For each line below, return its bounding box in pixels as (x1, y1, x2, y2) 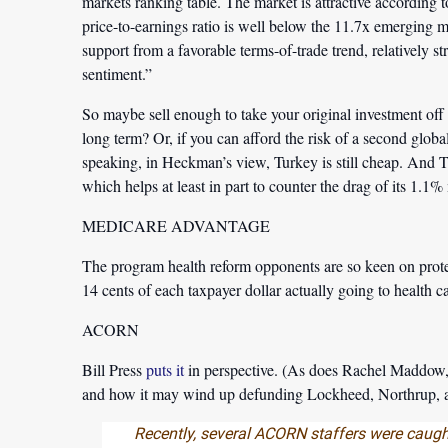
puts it (146, 359, 184, 380)
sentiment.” (82, 63, 152, 84)
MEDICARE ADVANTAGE (82, 215, 270, 236)
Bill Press (82, 359, 146, 380)
